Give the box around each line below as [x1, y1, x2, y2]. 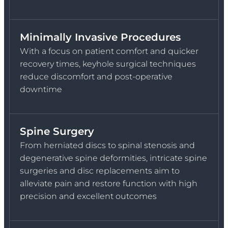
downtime [20, 84, 62, 94]
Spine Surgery [20, 125, 94, 137]
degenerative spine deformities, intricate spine [20, 153, 207, 163]
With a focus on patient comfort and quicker [20, 46, 198, 56]
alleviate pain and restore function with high [20, 178, 197, 188]
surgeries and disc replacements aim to [20, 165, 180, 176]
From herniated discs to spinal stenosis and [20, 140, 195, 150]
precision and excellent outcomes [20, 191, 157, 201]
